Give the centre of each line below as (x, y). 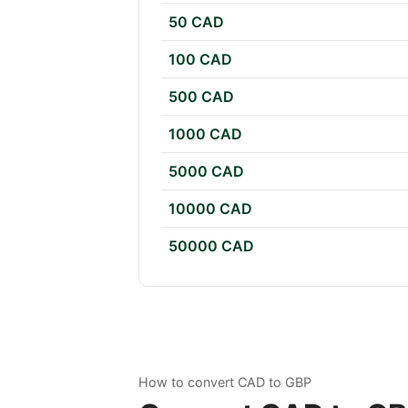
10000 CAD (210, 209)
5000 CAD (206, 172)
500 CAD (201, 97)
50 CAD (196, 22)
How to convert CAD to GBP (225, 382)
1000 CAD (205, 134)
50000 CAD (211, 246)
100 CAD (200, 60)
